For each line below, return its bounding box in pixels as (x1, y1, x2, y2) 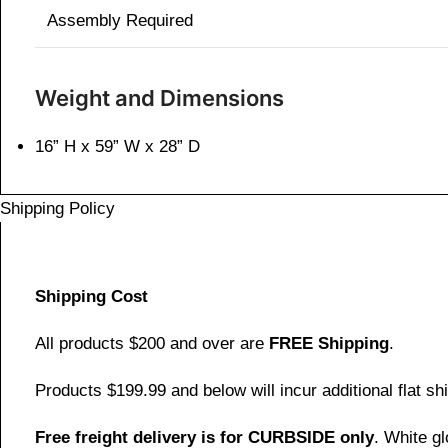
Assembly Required (47, 11, 193, 31)
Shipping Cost (35, 287, 148, 307)
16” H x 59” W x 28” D (35, 137, 200, 157)
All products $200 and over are (35, 334, 264, 354)
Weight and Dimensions (35, 85, 284, 112)
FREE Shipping (264, 334, 389, 354)
